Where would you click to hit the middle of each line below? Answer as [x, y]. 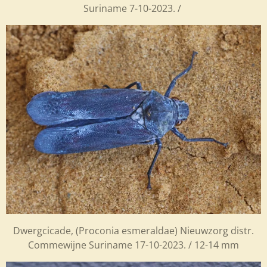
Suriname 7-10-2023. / [133, 9]
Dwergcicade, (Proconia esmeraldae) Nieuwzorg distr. [133, 230]
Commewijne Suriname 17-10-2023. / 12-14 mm [133, 245]
